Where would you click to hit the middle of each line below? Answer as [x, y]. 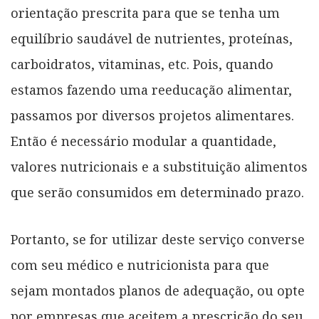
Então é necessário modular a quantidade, [143, 141]
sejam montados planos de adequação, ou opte [158, 291]
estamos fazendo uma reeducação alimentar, [151, 90]
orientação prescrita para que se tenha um [145, 13]
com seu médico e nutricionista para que [140, 265]
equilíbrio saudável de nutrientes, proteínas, [152, 38]
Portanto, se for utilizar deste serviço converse [158, 239]
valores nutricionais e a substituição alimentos [159, 167]
